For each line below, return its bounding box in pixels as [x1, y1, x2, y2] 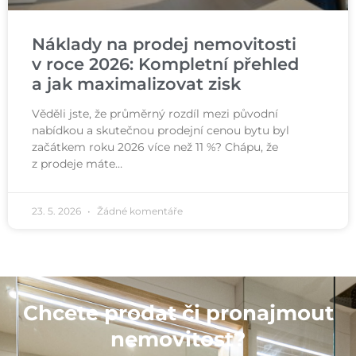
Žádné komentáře [95, 205, 183, 218]
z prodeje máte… [32, 157, 122, 172]
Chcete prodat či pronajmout [22, 300, 334, 327]
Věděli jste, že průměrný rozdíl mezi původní [32, 106, 278, 122]
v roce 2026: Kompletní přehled [32, 54, 299, 75]
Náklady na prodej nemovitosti [32, 34, 296, 55]
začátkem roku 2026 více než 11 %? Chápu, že [32, 140, 278, 155]
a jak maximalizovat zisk [32, 74, 241, 95]
